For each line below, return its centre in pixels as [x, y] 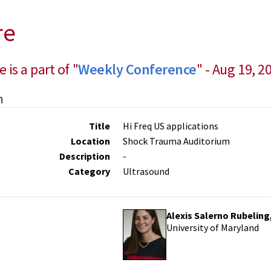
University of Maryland [213, 227]
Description [84, 156]
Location [90, 141]
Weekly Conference [137, 69]
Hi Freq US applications [171, 126]
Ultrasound [146, 171]
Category [89, 171]
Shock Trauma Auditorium [177, 141]
